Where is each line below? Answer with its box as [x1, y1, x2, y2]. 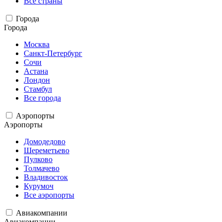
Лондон [24, 76, 50, 85]
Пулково [24, 155, 53, 164]
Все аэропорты [24, 191, 74, 200]
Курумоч [24, 182, 54, 191]
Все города [24, 94, 61, 103]
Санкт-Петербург [24, 49, 82, 58]
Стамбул [24, 85, 52, 94]
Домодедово [24, 137, 65, 146]
